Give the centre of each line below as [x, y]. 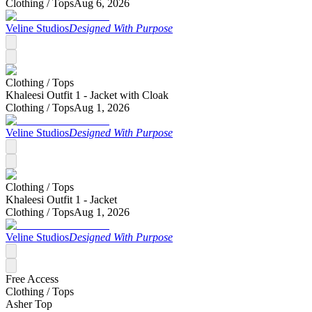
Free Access [32, 279]
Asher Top [29, 304]
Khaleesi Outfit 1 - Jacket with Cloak [87, 95]
